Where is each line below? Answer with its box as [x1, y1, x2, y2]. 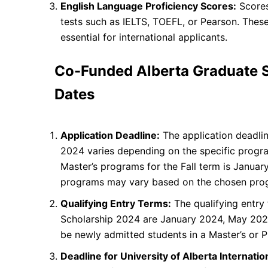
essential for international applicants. [60, 31, 227, 43]
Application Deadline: [60, 129, 160, 141]
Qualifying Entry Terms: [60, 197, 171, 209]
